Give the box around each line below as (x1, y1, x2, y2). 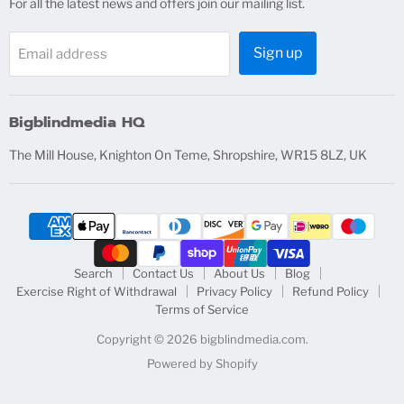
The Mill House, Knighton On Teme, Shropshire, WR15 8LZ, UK (9, 146, 367, 162)
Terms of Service (155, 301, 249, 317)
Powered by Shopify (146, 355, 258, 371)
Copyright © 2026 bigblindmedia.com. (96, 331, 308, 346)
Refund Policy (291, 283, 369, 298)
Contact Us (133, 265, 194, 280)
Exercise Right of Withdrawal (15, 283, 177, 298)
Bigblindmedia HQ (9, 110, 145, 133)
